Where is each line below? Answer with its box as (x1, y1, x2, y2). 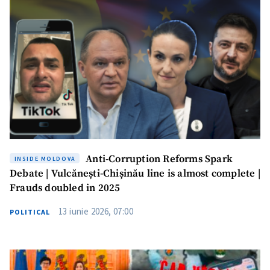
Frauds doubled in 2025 (10, 182, 121, 195)
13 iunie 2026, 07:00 (58, 206, 133, 217)
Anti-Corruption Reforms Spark (83, 153, 233, 166)
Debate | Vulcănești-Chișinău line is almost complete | (10, 168, 260, 180)
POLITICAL (10, 207, 50, 216)
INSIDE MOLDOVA (14, 155, 76, 163)
